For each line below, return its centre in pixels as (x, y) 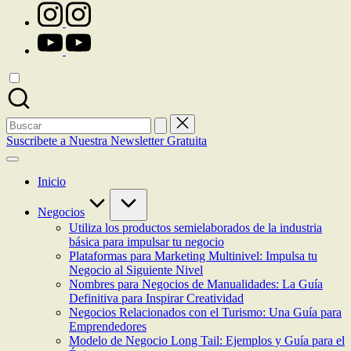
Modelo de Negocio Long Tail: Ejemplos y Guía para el (207, 340)
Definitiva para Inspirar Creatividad (156, 298)
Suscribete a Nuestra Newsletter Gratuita (107, 141)
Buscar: (24, 120)
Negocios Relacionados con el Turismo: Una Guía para (205, 312)
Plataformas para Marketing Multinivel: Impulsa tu (193, 256)
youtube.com (69, 36)
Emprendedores (108, 326)
